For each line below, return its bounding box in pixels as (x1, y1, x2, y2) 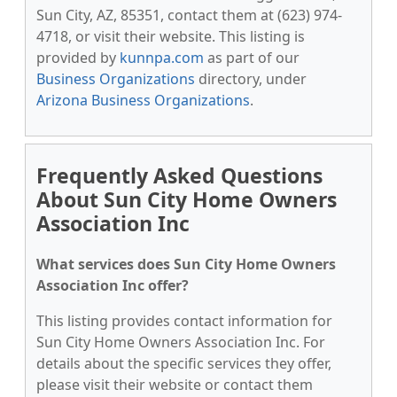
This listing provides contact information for (36, 311, 332, 331)
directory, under (195, 69, 307, 89)
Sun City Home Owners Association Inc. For (36, 332, 325, 352)
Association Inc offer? (36, 276, 189, 295)
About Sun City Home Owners (36, 185, 337, 214)
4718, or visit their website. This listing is (36, 27, 305, 46)
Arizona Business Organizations (36, 90, 250, 110)
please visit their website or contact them (36, 375, 313, 394)
